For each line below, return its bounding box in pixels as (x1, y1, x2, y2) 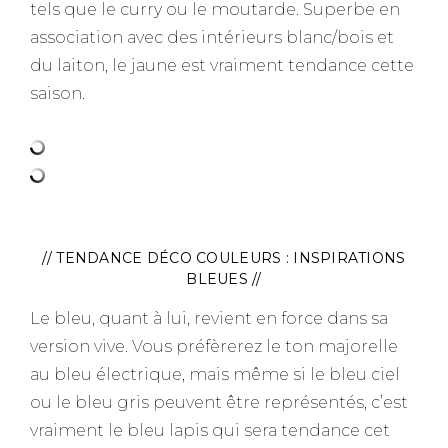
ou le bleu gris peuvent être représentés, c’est (30, 393, 408, 413)
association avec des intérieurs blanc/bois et (30, 28, 394, 48)
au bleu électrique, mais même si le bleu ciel (30, 365, 400, 385)
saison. (30, 84, 85, 104)
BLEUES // (186, 270, 262, 289)
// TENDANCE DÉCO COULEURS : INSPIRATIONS (42, 249, 406, 268)
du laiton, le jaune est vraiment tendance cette (30, 56, 414, 76)
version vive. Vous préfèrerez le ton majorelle (30, 337, 398, 357)
